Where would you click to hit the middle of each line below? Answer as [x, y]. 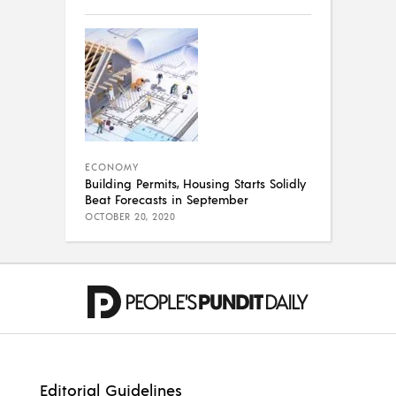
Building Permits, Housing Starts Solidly [195, 183]
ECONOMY [112, 167]
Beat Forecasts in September [167, 198]
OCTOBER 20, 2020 [130, 216]
